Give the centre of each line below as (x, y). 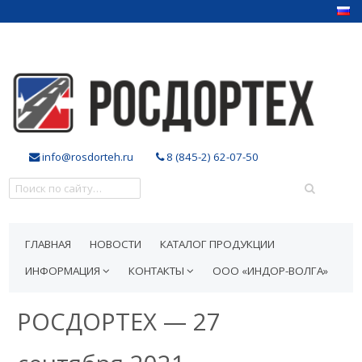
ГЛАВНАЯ (48, 244)
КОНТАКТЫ (158, 271)
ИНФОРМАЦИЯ (64, 271)
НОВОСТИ (116, 244)
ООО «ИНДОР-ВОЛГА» (271, 271)
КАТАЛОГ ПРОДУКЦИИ (218, 244)
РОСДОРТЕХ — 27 (119, 322)
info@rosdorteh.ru (87, 157)
